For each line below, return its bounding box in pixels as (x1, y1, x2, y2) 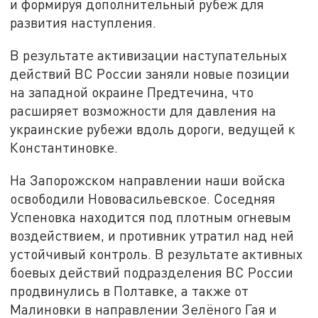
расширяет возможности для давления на (10, 102, 277, 119)
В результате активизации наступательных (10, 47, 287, 64)
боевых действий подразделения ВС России (10, 263, 294, 280)
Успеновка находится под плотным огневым (10, 208, 292, 225)
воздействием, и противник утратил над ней (10, 226, 295, 243)
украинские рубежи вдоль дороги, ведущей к (10, 121, 296, 138)
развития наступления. (10, 14, 157, 31)
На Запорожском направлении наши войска (10, 171, 286, 188)
